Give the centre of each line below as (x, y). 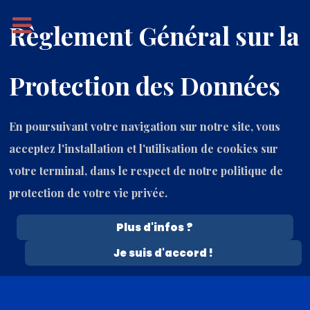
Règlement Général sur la (155, 35)
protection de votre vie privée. (89, 193)
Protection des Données (145, 85)
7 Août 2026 (48, 230)
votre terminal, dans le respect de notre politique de (146, 171)
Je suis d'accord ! (163, 253)
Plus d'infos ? (155, 227)
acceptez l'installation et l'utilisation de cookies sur (144, 148)
